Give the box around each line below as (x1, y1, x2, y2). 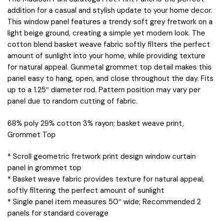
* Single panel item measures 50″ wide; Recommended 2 (7, 196, 201, 207)
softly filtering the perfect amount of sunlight (7, 185, 164, 195)
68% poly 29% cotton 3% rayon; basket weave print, (7, 118, 184, 128)
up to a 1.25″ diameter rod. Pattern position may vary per (7, 85, 200, 95)
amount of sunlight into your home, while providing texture (7, 51, 205, 61)
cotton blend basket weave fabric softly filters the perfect (7, 39, 210, 50)
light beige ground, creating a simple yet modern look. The (7, 28, 205, 38)
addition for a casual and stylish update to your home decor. (7, 5, 212, 16)
